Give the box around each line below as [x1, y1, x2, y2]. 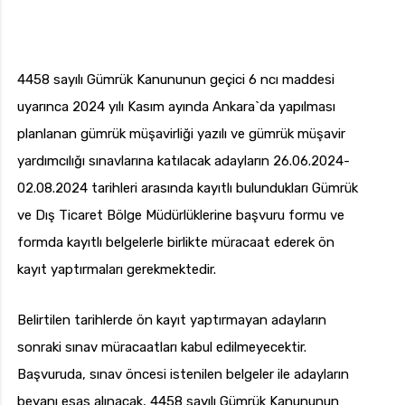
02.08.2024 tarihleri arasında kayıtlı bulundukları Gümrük [17, 180, 358, 197]
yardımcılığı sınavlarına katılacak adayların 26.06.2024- [17, 153, 350, 170]
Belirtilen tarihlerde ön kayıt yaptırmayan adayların [17, 312, 326, 329]
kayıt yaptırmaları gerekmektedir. [17, 261, 216, 278]
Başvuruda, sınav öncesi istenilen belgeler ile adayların [17, 366, 349, 383]
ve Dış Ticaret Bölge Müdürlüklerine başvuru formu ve [17, 207, 344, 224]
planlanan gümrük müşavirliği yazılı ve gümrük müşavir [17, 126, 345, 143]
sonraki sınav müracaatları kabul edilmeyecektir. [17, 339, 306, 356]
